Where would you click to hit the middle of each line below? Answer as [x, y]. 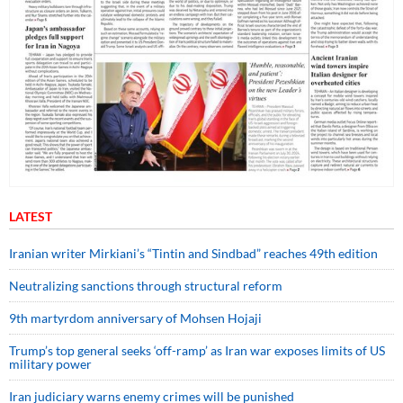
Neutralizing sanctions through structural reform [146, 286]
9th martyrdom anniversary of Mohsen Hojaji [135, 318]
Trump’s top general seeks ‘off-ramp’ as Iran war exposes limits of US [197, 351]
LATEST [31, 217]
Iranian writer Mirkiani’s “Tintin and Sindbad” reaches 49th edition [193, 254]
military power [50, 364]
